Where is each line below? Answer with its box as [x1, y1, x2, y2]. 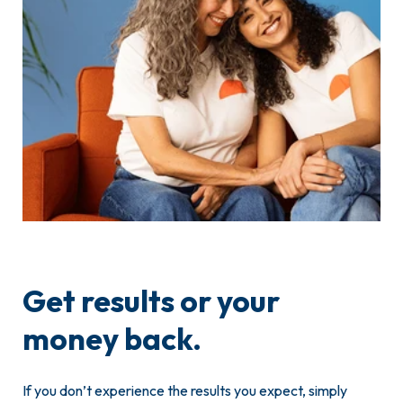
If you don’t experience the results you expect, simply [22, 381, 347, 400]
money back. [22, 319, 201, 359]
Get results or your [81, 282, 280, 321]
